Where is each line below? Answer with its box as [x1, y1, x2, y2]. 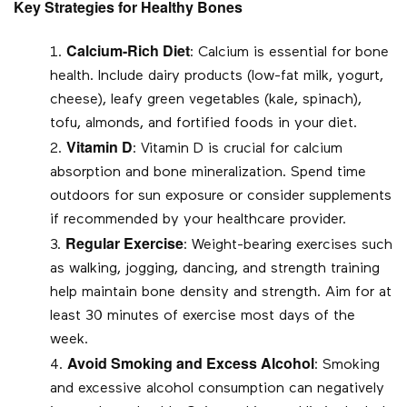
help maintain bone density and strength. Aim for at [50, 285, 392, 301]
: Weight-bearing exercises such [184, 238, 392, 253]
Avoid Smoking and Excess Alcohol [67, 352, 314, 374]
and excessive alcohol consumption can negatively [50, 382, 384, 397]
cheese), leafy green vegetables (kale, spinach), [50, 93, 362, 108]
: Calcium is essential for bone [190, 45, 389, 61]
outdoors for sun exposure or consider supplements [50, 189, 392, 204]
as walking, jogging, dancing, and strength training [50, 262, 380, 277]
